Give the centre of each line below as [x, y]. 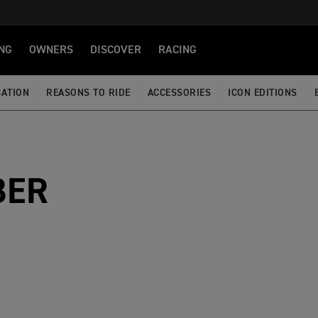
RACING [177, 50]
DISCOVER [116, 50]
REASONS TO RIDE [88, 93]
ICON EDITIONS [263, 93]
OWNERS [51, 50]
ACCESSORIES [179, 93]
